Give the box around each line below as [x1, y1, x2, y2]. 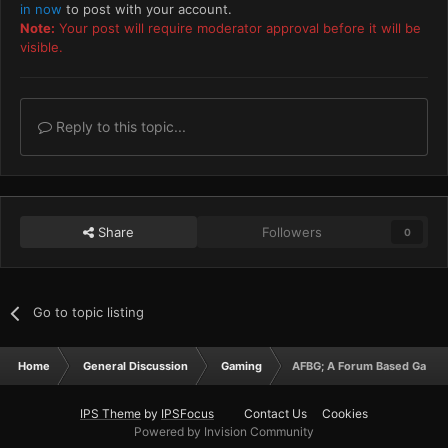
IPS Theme [80, 406, 141, 422]
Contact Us [244, 406, 307, 422]
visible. [20, 39, 63, 56]
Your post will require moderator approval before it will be [55, 20, 421, 37]
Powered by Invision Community [134, 424, 314, 440]
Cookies [322, 406, 368, 422]
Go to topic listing [33, 304, 145, 321]
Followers [262, 224, 323, 241]
